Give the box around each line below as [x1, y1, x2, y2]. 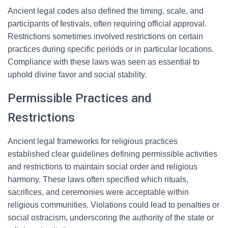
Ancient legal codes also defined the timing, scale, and [8, 7, 204, 15]
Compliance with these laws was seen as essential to [8, 58, 199, 66]
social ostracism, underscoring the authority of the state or [8, 213, 214, 222]
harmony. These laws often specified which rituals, [8, 175, 188, 184]
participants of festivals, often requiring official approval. [8, 19, 207, 28]
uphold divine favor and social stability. [8, 70, 147, 79]
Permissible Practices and [8, 91, 152, 105]
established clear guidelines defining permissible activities [8, 150, 217, 158]
